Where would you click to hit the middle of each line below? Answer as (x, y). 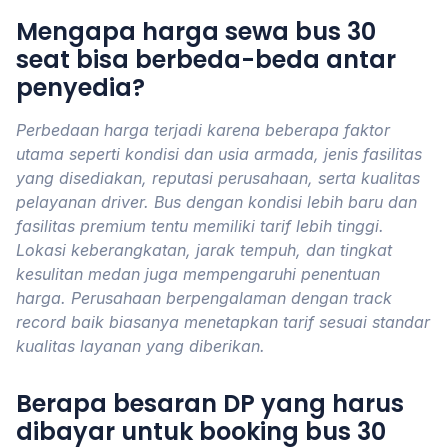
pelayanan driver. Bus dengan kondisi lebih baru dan (216, 202)
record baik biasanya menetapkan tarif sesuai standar (223, 322)
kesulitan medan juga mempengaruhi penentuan (198, 274)
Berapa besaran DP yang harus (210, 403)
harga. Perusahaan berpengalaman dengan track (204, 298)
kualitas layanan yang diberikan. (140, 346)
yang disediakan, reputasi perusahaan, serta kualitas (218, 178)
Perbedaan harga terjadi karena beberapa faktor (203, 130)
